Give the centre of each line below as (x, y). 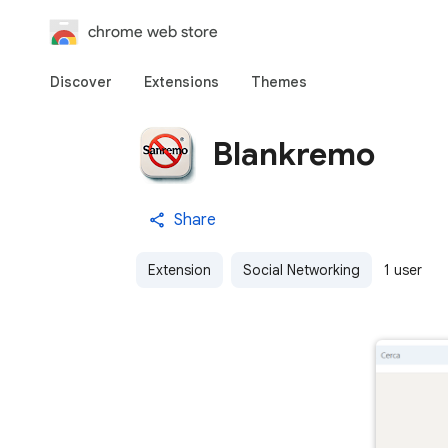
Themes (279, 82)
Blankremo (293, 153)
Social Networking (301, 270)
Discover (81, 82)
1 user (403, 270)
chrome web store (153, 31)
